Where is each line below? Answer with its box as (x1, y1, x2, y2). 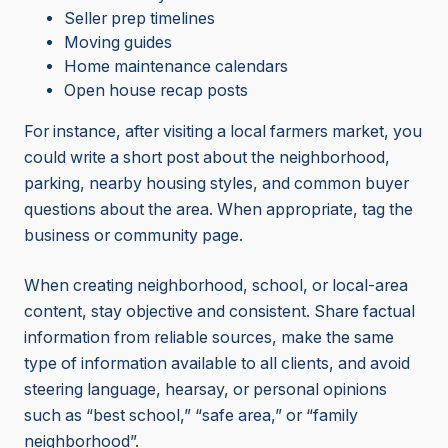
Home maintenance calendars (64, 57, 288, 77)
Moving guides (64, 33, 172, 53)
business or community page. (24, 226, 243, 246)
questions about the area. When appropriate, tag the (24, 200, 413, 220)
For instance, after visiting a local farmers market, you (24, 122, 422, 142)
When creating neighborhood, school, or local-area (24, 276, 408, 296)
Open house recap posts (64, 81, 248, 101)
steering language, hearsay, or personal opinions (24, 380, 387, 400)
